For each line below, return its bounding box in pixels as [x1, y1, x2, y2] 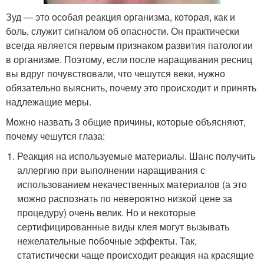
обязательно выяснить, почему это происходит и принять [6, 80, 256, 94]
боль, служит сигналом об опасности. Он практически [6, 24, 239, 38]
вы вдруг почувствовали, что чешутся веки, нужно [6, 66, 225, 80]
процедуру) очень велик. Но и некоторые [17, 205, 196, 219]
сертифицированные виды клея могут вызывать [17, 219, 230, 233]
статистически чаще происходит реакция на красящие [17, 247, 255, 262]
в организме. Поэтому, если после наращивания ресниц [6, 52, 252, 66]
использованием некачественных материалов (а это [17, 177, 247, 191]
